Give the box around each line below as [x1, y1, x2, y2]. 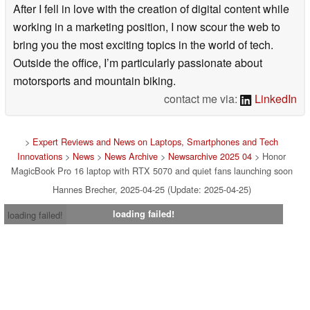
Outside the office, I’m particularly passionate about [13, 55, 262, 71]
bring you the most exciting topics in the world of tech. [13, 37, 273, 53]
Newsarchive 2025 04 [168, 149, 252, 163]
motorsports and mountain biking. [13, 73, 176, 89]
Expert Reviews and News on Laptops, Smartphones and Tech [33, 135, 278, 148]
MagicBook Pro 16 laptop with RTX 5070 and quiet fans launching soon [10, 164, 293, 177]
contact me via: [164, 91, 241, 107]
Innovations [17, 149, 62, 163]
